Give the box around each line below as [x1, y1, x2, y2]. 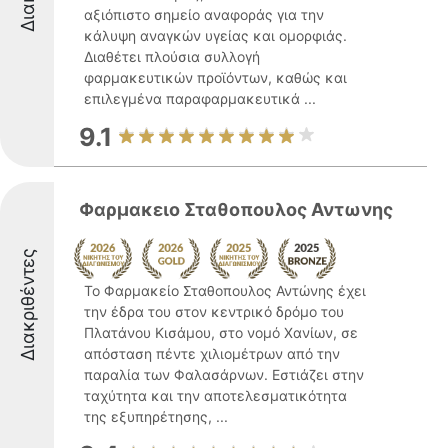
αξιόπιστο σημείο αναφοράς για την [84, 6, 324, 23]
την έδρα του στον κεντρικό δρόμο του [84, 303, 344, 320]
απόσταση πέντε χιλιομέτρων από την [84, 345, 340, 362]
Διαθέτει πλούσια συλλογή [84, 48, 260, 65]
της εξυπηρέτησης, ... [84, 408, 228, 425]
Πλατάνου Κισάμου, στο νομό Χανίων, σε [84, 324, 358, 341]
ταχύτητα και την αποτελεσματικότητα [84, 387, 347, 404]
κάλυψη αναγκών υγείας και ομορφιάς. [84, 27, 347, 44]
